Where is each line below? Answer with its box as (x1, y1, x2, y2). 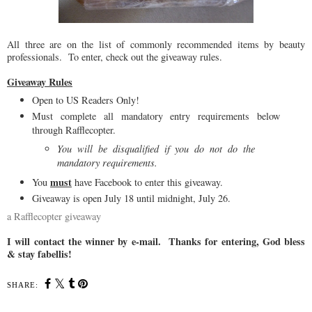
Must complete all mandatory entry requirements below (32, 109, 280, 123)
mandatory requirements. (57, 156, 157, 170)
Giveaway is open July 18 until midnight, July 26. (32, 192, 231, 205)
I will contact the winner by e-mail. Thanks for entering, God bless (7, 234, 305, 249)
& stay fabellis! (7, 247, 72, 262)
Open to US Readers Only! (32, 93, 139, 107)
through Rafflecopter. (32, 123, 116, 137)
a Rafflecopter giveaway (7, 210, 101, 224)
